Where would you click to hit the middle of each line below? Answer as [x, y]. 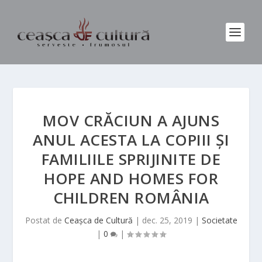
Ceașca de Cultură [98, 220]
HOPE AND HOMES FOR [131, 178]
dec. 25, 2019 [167, 220]
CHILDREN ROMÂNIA [131, 198]
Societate [219, 220]
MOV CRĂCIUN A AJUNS [131, 120]
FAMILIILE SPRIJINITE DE [131, 159]
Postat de [44, 220]
